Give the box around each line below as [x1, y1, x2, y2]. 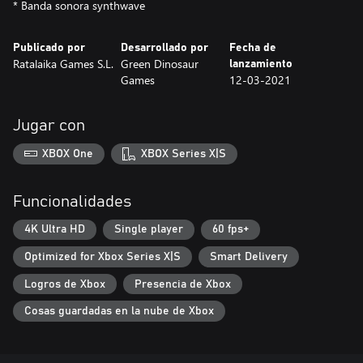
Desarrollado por [121, 42, 209, 53]
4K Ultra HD [24, 224, 85, 236]
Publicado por [13, 42, 85, 53]
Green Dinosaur [121, 56, 199, 71]
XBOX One [42, 147, 94, 160]
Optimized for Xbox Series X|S [24, 250, 181, 263]
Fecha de [228, 42, 276, 53]
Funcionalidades [13, 193, 131, 210]
